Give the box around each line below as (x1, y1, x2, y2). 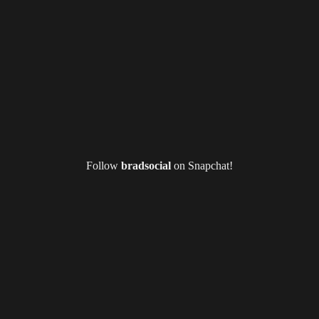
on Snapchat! (171, 159, 233, 172)
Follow (86, 159, 121, 172)
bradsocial (121, 159, 171, 172)
